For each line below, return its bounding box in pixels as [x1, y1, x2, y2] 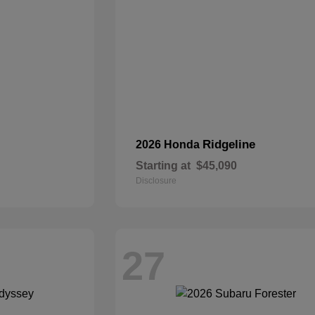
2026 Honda [136, 139, 203, 150]
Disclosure [136, 176, 177, 186]
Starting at [136, 160, 191, 172]
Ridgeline [202, 138, 256, 151]
